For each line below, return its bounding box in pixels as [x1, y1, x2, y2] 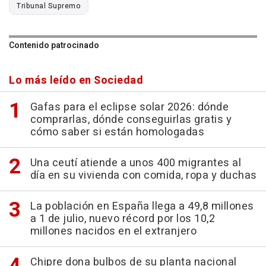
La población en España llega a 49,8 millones [30, 198, 254, 215]
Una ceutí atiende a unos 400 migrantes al [30, 155, 241, 172]
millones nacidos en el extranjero [30, 223, 197, 240]
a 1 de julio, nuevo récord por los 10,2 [30, 211, 215, 227]
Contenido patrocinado [9, 39, 99, 52]
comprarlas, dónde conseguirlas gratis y [30, 112, 232, 128]
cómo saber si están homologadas [30, 124, 204, 141]
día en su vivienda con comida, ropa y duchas [30, 167, 257, 184]
